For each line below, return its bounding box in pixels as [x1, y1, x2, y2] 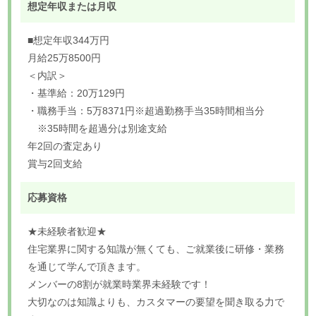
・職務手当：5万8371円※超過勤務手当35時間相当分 [28, 104, 265, 116]
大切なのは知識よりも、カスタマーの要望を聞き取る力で [28, 296, 285, 308]
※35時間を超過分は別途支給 [28, 122, 168, 134]
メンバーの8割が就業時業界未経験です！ [28, 278, 212, 290]
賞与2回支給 [28, 157, 83, 169]
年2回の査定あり [28, 140, 103, 152]
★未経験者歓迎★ [28, 225, 107, 237]
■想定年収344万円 [28, 34, 110, 46]
